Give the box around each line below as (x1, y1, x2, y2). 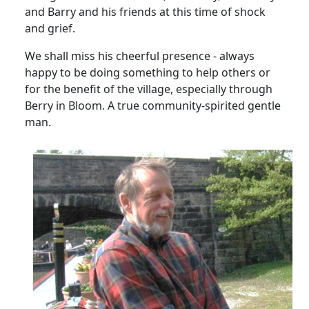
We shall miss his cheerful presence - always (25, 48, 255, 64)
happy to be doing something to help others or (25, 65, 270, 81)
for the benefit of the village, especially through (25, 81, 272, 97)
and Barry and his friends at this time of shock (25, 4, 266, 20)
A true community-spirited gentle (108, 98, 281, 114)
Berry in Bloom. (25, 98, 105, 114)
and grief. (25, 21, 75, 37)
